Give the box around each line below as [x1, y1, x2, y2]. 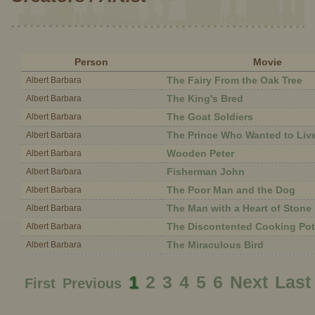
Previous [63, 276, 122, 291]
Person [75, 56, 108, 67]
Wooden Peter [167, 148, 234, 159]
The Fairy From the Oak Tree [167, 75, 302, 86]
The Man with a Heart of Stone [167, 202, 311, 214]
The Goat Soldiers [167, 111, 253, 122]
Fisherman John [167, 166, 245, 177]
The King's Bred [167, 93, 243, 104]
